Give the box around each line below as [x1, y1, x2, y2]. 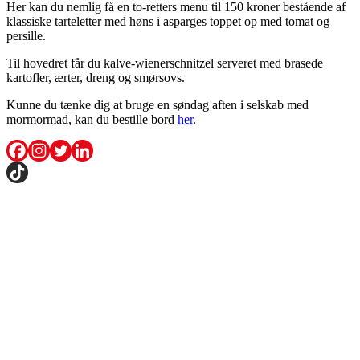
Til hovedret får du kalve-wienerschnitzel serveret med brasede [6, 55, 323, 70]
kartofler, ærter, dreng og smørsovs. [6, 70, 185, 84]
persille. [6, 28, 46, 43]
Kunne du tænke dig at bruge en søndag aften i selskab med [6, 97, 309, 112]
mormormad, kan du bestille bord [6, 112, 178, 126]
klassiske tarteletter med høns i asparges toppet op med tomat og [6, 14, 329, 28]
